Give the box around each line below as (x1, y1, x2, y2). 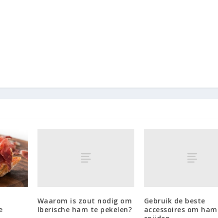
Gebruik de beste (144, 196, 205, 205)
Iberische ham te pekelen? (37, 204, 132, 214)
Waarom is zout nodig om (37, 196, 132, 205)
